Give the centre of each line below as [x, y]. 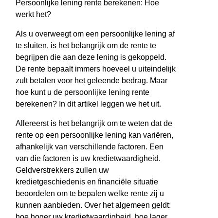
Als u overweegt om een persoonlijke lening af [95, 34]
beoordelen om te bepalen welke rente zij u [90, 194]
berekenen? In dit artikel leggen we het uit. [88, 104]
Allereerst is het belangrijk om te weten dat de [94, 124]
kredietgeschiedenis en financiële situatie [87, 182]
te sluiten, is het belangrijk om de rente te [86, 46]
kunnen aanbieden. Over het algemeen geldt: [93, 205]
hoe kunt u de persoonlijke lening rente [82, 92]
